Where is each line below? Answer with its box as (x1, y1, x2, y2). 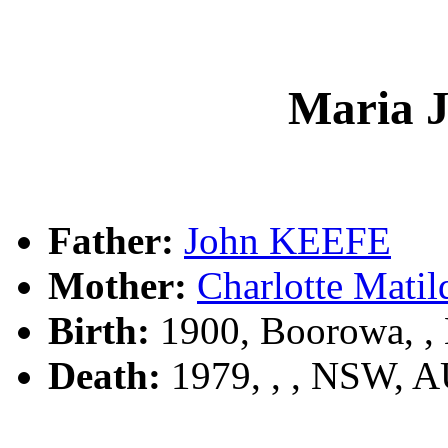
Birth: (48, 308, 150, 352)
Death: (48, 353, 161, 397)
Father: (48, 218, 174, 262)
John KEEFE (184, 218, 391, 262)
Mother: (48, 263, 187, 307)
